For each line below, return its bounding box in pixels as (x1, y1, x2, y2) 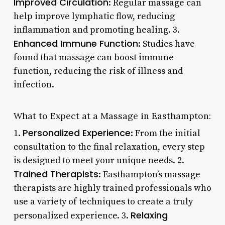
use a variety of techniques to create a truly (13, 195, 193, 207)
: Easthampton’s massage (98, 168, 200, 180)
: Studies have (138, 38, 195, 50)
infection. (13, 78, 54, 90)
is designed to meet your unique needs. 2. (13, 154, 184, 166)
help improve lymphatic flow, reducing (13, 10, 175, 22)
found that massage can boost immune (13, 51, 174, 63)
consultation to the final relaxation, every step (13, 141, 205, 153)
